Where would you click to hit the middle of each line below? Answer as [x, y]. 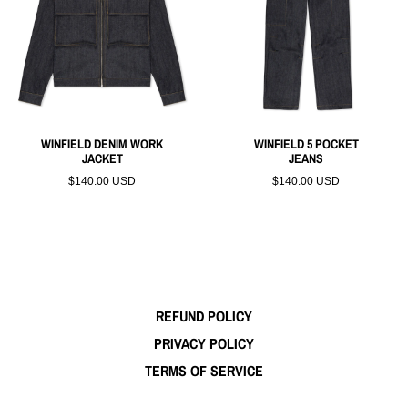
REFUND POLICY [204, 316]
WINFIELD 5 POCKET [306, 143]
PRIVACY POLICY [204, 344]
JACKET [102, 158]
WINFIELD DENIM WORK [102, 143]
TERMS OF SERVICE [204, 371]
